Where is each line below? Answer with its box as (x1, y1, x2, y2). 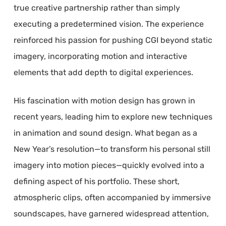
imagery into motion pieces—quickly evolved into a (13, 160, 204, 171)
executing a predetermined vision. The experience (13, 19, 204, 29)
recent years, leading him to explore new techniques (13, 112, 212, 122)
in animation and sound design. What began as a (13, 128, 197, 138)
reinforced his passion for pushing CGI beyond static (13, 35, 212, 45)
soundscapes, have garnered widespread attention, (13, 209, 209, 219)
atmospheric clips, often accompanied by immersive (13, 193, 211, 203)
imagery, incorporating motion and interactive (13, 51, 187, 62)
